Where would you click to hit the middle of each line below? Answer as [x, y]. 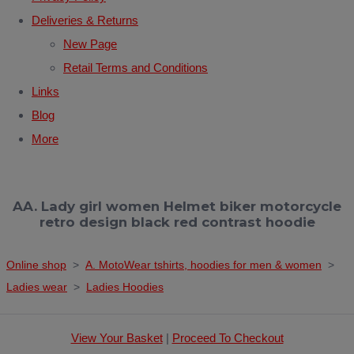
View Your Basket [117, 337]
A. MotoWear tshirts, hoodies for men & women [203, 264]
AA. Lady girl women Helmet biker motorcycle [177, 206]
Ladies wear [37, 286]
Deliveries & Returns [85, 20]
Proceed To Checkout [228, 337]
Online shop [36, 264]
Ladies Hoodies [125, 286]
